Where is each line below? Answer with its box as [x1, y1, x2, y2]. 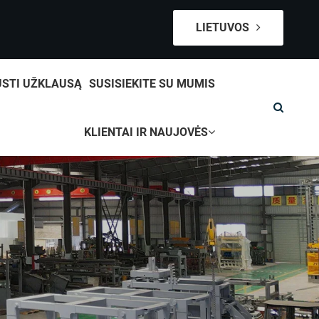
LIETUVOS [196, 21, 252, 34]
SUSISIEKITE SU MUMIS [88, 77, 215, 90]
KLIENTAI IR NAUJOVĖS [83, 125, 208, 139]
